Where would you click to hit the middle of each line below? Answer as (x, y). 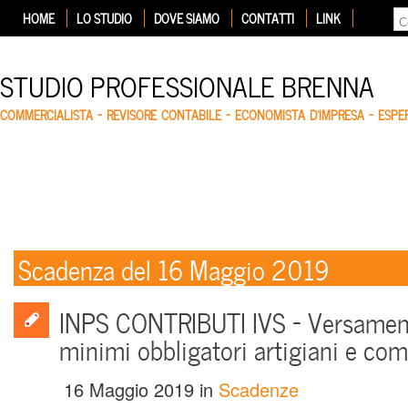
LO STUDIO (104, 18)
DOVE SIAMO (187, 18)
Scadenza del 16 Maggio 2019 (173, 268)
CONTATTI (268, 18)
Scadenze (259, 389)
